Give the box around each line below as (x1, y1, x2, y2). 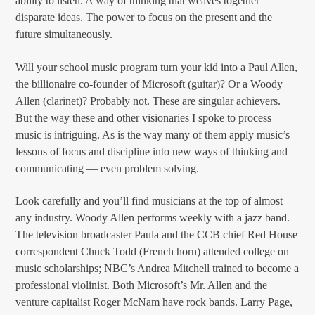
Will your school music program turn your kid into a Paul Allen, (15, 60, 298, 73)
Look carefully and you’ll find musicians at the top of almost (15, 194, 283, 207)
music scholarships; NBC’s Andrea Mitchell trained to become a (15, 262, 300, 274)
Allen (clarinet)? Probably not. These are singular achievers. (15, 94, 281, 107)
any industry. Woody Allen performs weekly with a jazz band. (15, 211, 290, 224)
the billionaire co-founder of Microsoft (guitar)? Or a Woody (15, 77, 283, 90)
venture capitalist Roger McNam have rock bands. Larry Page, (15, 295, 293, 308)
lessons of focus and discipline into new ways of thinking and (15, 145, 288, 157)
